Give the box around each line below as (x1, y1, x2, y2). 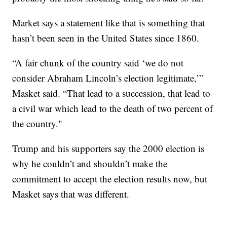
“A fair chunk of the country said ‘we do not (12, 56, 184, 69)
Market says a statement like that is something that (12, 16, 205, 29)
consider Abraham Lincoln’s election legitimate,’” (12, 71, 204, 85)
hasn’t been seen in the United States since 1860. (12, 31, 200, 45)
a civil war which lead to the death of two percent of (12, 102, 213, 115)
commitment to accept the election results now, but (12, 172, 208, 185)
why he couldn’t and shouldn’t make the (12, 157, 168, 170)
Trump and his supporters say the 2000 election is (12, 142, 205, 155)
